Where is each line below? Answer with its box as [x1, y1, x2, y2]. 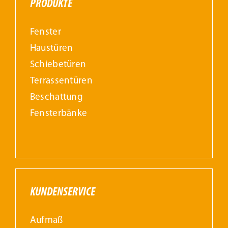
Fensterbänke [30, 109, 88, 119]
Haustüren [30, 44, 73, 54]
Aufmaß [30, 216, 63, 226]
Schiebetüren [30, 60, 87, 70]
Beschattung [30, 93, 83, 103]
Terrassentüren [30, 76, 93, 87]
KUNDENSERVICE [30, 186, 95, 199]
